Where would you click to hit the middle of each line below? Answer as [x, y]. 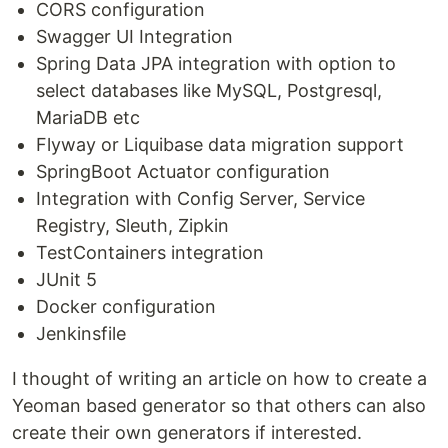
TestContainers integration [150, 252]
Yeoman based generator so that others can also [219, 405]
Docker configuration [126, 306]
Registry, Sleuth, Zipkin [132, 225]
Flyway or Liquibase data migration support [220, 144]
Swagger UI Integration [134, 36]
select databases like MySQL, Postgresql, [209, 90]
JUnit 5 [66, 279]
